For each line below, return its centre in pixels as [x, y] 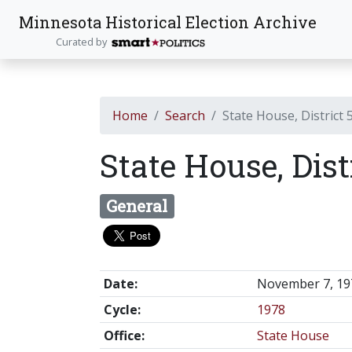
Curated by [83, 41]
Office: [124, 336]
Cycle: [122, 310]
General [137, 206]
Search [185, 115]
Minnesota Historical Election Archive [168, 22]
